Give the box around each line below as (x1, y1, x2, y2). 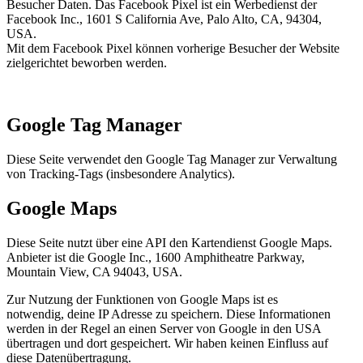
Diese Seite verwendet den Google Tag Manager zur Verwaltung (6, 152, 337, 166)
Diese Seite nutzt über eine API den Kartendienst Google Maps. (6, 235, 332, 250)
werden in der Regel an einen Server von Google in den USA (6, 321, 321, 335)
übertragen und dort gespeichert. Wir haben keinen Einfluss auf (6, 335, 328, 350)
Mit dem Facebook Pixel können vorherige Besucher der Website (6, 41, 340, 55)
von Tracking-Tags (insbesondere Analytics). (6, 166, 235, 181)
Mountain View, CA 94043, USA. (6, 264, 186, 279)
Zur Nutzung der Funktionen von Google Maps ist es (6, 292, 278, 306)
